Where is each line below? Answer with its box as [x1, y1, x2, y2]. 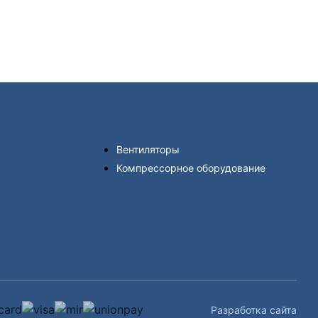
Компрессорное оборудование [116, 162, 265, 174]
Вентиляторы [116, 143, 180, 155]
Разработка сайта [210, 304, 297, 316]
